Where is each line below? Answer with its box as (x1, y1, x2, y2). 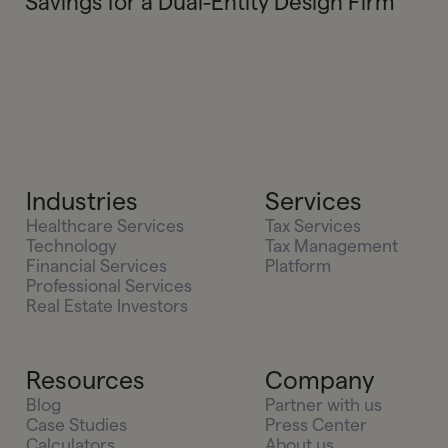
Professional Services (26, 276, 193, 296)
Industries (26, 188, 139, 216)
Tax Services (264, 216, 361, 236)
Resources (26, 367, 146, 395)
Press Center (264, 415, 367, 435)
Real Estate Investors (26, 296, 189, 316)
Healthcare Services (26, 216, 185, 236)
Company (264, 367, 374, 395)
